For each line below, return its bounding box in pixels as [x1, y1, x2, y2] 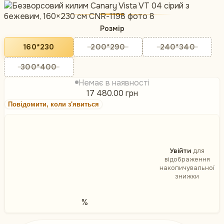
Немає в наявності [78, 77, 149, 88]
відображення [164, 155, 210, 164]
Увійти [169, 146, 191, 155]
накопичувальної [159, 163, 214, 172]
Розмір [99, 24, 124, 33]
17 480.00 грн [86, 88, 138, 99]
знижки [175, 172, 199, 181]
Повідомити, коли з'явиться [8, 100, 99, 108]
